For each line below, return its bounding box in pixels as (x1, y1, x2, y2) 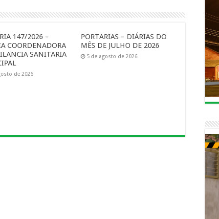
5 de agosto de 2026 (86, 53, 137, 60)
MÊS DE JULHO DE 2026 (80, 41, 159, 50)
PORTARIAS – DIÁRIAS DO (80, 32, 167, 41)
